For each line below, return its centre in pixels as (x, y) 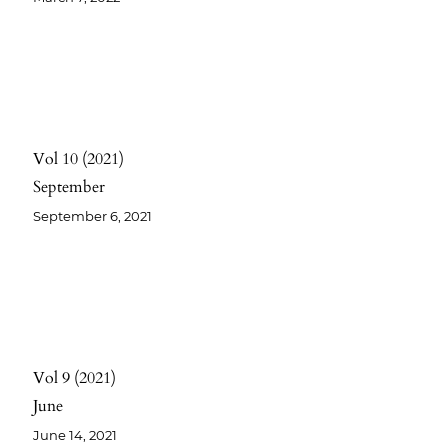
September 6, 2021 (93, 216)
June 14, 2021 (75, 435)
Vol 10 (56, 158)
